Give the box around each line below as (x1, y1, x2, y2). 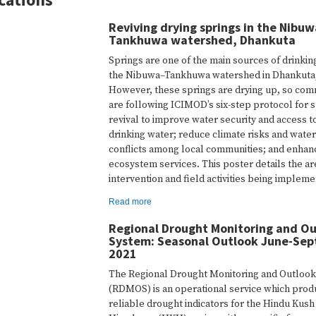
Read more (109, 197, 152, 207)
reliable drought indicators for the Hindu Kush (109, 298, 315, 310)
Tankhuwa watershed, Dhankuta (109, 32, 296, 48)
